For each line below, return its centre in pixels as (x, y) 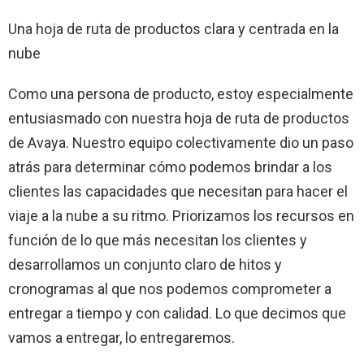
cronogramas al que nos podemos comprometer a (170, 288)
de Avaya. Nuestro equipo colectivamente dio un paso (181, 142)
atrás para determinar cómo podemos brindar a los (170, 167)
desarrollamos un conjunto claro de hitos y (145, 264)
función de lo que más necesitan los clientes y (158, 240)
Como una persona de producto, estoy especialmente (181, 93)
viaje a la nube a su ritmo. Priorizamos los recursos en (181, 215)
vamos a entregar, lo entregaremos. (121, 337)
